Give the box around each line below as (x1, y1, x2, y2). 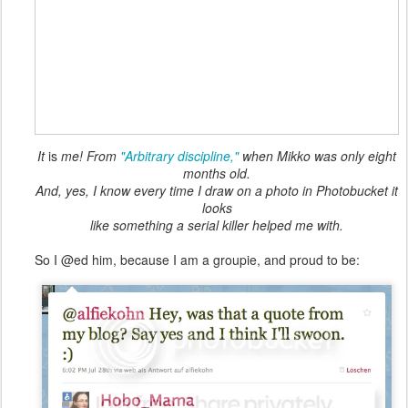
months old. (183, 163, 250, 182)
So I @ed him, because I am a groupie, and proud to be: (35, 250, 360, 269)
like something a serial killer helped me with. (90, 215, 343, 234)
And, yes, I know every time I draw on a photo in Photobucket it (36, 180, 398, 199)
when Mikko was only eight (239, 146, 396, 165)
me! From (57, 146, 120, 165)
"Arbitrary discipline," (120, 146, 239, 165)
